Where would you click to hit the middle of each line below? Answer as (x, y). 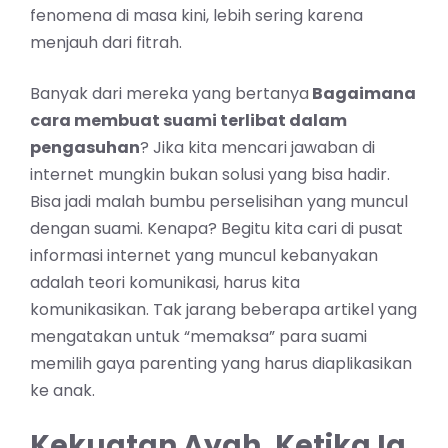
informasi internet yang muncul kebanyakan (204, 256)
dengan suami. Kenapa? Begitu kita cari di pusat (216, 229)
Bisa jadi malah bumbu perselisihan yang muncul (219, 202)
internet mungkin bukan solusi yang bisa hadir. (210, 175)
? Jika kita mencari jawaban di (257, 148)
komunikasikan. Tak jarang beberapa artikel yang (223, 310)
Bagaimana (362, 94)
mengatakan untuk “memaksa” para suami (198, 337)
